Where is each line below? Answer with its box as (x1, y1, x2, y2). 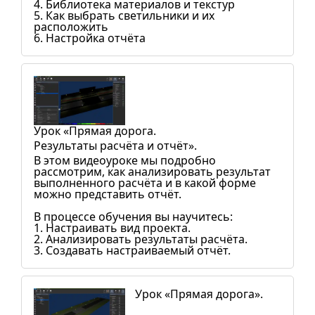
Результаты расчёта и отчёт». (34, 138, 197, 153)
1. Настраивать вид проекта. (34, 220, 191, 236)
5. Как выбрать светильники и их (34, 8, 214, 23)
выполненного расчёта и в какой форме (34, 175, 256, 191)
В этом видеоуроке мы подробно (34, 153, 216, 168)
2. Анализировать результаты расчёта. (34, 231, 247, 247)
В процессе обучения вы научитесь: (34, 209, 233, 224)
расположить (34, 19, 108, 34)
